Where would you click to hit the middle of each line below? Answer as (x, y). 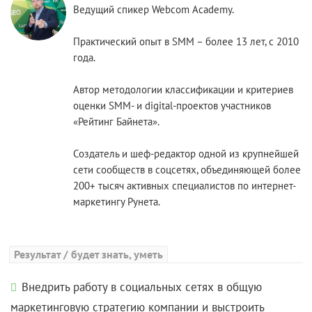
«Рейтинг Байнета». (117, 122)
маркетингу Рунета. (117, 202)
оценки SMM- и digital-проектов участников (172, 106)
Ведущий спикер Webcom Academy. (154, 9)
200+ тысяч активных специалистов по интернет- (185, 186)
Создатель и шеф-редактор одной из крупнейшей (186, 154)
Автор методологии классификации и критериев (184, 89)
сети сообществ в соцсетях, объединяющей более (187, 170)
